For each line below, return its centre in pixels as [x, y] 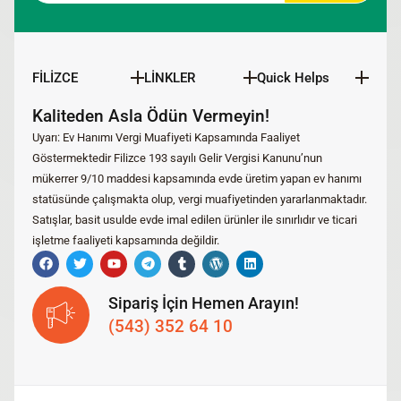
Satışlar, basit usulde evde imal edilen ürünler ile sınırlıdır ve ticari [195, 219]
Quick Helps [293, 77]
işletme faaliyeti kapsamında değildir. [126, 240]
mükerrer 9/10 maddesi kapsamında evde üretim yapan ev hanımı [197, 178]
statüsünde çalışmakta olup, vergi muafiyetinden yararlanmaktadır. [200, 199]
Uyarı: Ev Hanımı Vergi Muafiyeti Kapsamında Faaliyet [166, 137]
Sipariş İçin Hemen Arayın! [204, 303]
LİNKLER [170, 77]
